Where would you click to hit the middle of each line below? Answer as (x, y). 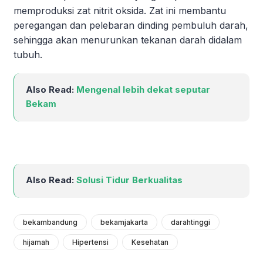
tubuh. (28, 54)
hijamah (36, 242)
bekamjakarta (124, 222)
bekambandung (50, 222)
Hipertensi (90, 242)
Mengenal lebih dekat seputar (143, 89)
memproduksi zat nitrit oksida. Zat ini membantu (120, 10)
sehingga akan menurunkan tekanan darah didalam (128, 40)
